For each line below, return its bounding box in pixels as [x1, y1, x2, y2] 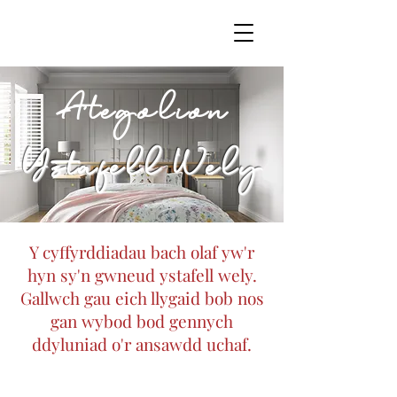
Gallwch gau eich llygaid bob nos [19, 286, 264, 309]
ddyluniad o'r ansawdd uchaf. [32, 332, 252, 355]
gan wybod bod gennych [51, 309, 233, 332]
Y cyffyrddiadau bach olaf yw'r [29, 240, 254, 263]
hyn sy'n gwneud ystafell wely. [27, 263, 257, 286]
